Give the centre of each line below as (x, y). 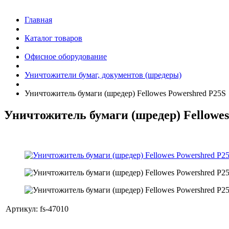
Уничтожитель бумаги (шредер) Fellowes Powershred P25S (125, 94)
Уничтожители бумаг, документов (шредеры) (103, 75)
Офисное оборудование (66, 57)
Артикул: (22, 209)
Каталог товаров (53, 38)
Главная (38, 20)
